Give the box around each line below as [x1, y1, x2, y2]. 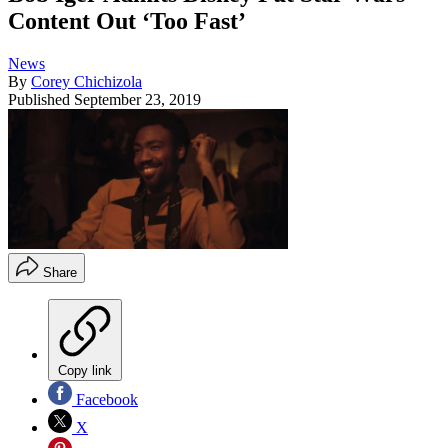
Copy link [58, 363, 112, 379]
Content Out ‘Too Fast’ [8, 8, 246, 35]
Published [8, 91, 74, 109]
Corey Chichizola [31, 73, 142, 91]
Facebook [72, 391, 138, 409]
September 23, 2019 [74, 91, 201, 109]
